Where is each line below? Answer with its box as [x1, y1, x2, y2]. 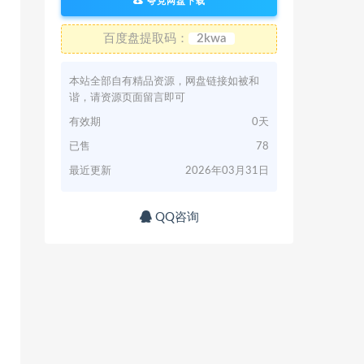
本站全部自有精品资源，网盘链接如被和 [69, 76, 259, 87]
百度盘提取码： [103, 32, 188, 45]
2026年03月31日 [185, 166, 269, 176]
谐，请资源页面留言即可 [69, 93, 185, 103]
